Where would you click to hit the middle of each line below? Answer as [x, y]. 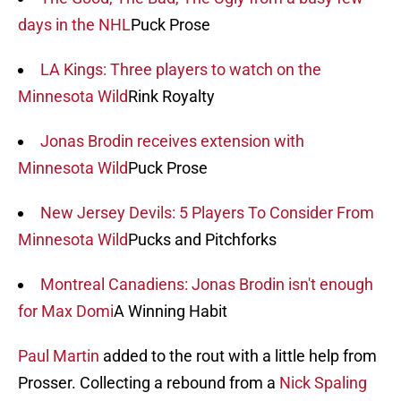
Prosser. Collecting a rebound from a [149, 383]
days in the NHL [74, 25]
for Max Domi [66, 311]
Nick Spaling [323, 383]
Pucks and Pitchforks [202, 240]
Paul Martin [59, 356]
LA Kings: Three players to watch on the [181, 70]
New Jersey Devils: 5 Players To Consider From [207, 213]
